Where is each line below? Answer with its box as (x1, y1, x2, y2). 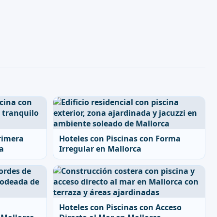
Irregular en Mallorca (59, 143, 141, 154)
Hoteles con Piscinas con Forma (59, 133, 181, 144)
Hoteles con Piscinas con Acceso (59, 202, 182, 213)
